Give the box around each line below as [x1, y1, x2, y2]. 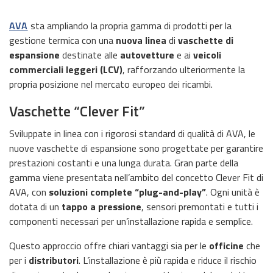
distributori [29, 252, 79, 268]
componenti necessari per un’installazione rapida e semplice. [9, 213, 253, 229]
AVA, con [9, 184, 49, 199]
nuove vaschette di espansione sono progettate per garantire [9, 140, 263, 155]
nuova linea [116, 32, 166, 48]
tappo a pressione [62, 199, 141, 214]
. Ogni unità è [206, 184, 260, 199]
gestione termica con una [9, 32, 116, 48]
